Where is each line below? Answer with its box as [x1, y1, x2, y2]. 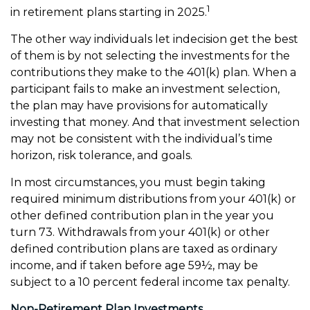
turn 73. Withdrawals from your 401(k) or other [10, 226, 270, 239]
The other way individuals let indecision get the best [10, 33, 298, 46]
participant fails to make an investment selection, [10, 82, 280, 96]
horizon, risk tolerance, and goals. [10, 149, 192, 163]
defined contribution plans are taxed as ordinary [10, 242, 277, 256]
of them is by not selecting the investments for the [10, 49, 290, 63]
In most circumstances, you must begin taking [10, 176, 266, 190]
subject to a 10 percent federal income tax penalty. [10, 275, 290, 289]
